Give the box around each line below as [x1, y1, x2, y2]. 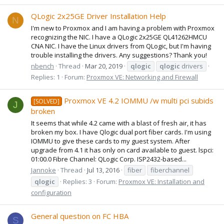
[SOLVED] [33, 97, 60, 106]
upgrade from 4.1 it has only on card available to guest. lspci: [31, 145, 213, 154]
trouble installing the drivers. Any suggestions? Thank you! [31, 50, 207, 59]
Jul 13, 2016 [87, 165, 119, 174]
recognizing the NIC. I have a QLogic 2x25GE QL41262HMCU [31, 32, 207, 41]
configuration [31, 187, 71, 197]
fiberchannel [150, 165, 189, 174]
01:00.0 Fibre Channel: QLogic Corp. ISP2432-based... [31, 154, 186, 163]
